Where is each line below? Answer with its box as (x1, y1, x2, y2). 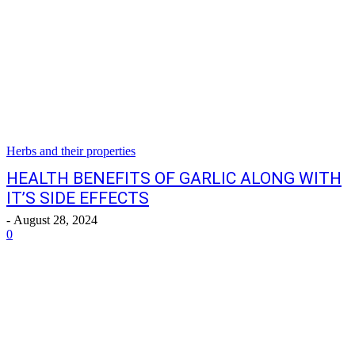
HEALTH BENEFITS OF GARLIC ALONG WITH (6, 169, 342, 188)
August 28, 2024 (13, 213, 97, 227)
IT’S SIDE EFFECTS (6, 189, 149, 208)
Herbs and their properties (6, 144, 136, 158)
